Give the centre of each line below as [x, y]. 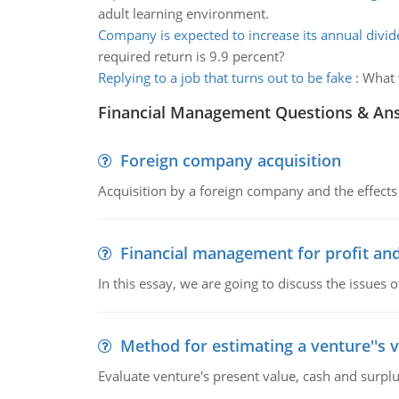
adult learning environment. [183, 13]
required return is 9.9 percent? [191, 56]
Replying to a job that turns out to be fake [224, 77]
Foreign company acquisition [230, 160]
